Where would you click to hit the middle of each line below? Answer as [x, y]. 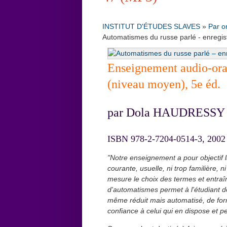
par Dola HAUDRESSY [166, 113]
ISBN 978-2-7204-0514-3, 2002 [166, 139]
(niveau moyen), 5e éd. [164, 84]
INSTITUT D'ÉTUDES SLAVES [151, 27]
